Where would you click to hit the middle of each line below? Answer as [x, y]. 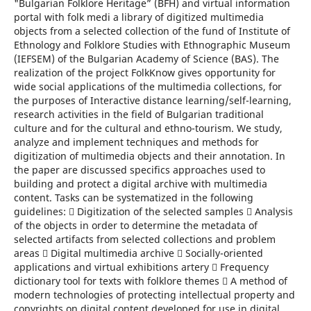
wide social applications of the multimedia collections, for [148, 86]
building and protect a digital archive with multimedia [140, 183]
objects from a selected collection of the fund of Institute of [152, 31]
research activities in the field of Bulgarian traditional [138, 114]
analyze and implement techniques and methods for [136, 142]
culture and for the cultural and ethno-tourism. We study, [148, 128]
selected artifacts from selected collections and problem [144, 239]
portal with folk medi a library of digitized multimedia [138, 17]
